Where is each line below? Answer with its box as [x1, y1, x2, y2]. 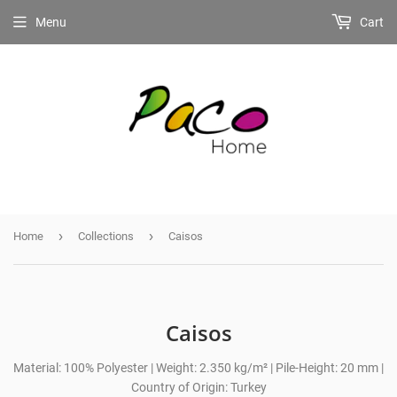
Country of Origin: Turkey [130, 379, 267, 394]
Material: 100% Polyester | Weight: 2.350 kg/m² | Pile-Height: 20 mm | [13, 360, 384, 375]
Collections [78, 229, 134, 243]
